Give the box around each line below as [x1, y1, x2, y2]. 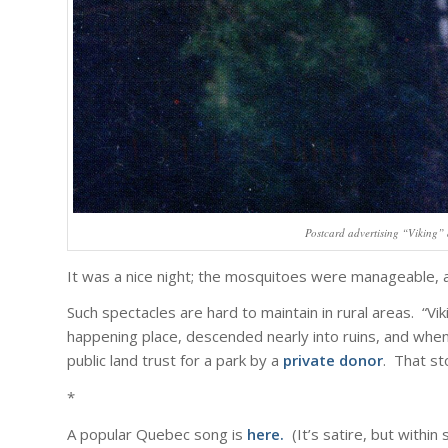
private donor [283, 350, 383, 371]
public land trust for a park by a [67, 350, 283, 371]
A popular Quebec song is [67, 423, 247, 444]
